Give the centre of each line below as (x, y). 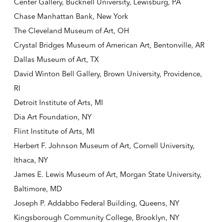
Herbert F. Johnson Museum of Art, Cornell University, (104, 146)
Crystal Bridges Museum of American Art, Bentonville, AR (109, 45)
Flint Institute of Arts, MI (54, 132)
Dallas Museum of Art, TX (56, 60)
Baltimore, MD (38, 189)
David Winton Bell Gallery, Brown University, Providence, (108, 74)
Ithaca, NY (31, 160)
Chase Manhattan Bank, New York (71, 17)
